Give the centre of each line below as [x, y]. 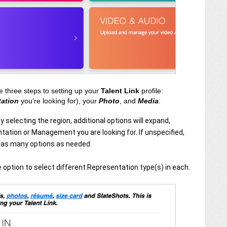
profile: [151, 90]
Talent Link [120, 90]
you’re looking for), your [60, 101]
